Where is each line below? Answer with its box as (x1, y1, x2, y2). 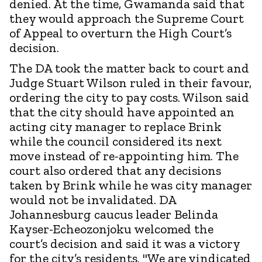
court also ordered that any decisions (9, 162, 221, 178)
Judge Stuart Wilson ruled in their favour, (9, 74, 251, 91)
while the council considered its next (9, 133, 222, 149)
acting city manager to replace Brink (9, 118, 222, 135)
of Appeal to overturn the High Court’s (9, 25, 232, 41)
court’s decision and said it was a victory (9, 235, 240, 251)
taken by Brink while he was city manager (9, 177, 252, 193)
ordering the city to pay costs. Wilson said (9, 89, 249, 105)
